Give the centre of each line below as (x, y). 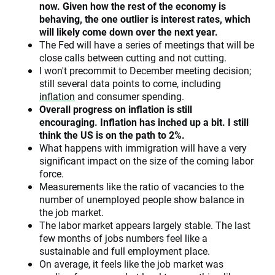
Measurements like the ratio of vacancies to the (141, 187)
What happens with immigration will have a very (143, 148)
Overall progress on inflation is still (116, 109)
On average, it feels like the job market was (131, 264)
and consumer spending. (130, 96)
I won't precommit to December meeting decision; (145, 71)
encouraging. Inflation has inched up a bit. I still (144, 122)
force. (52, 174)
